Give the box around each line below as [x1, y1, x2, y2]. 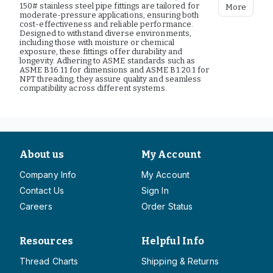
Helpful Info [141, 235, 205, 247]
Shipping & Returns [141, 256, 219, 266]
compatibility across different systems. [19, 83, 167, 93]
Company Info [19, 169, 77, 180]
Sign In [141, 185, 169, 196]
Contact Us [19, 185, 64, 196]
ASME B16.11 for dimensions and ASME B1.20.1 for [19, 65, 210, 74]
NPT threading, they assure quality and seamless [19, 74, 202, 83]
